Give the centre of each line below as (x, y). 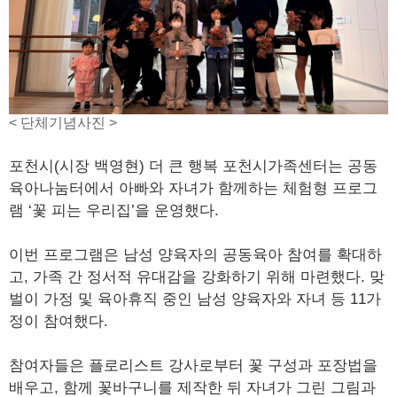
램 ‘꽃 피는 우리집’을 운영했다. (114, 210)
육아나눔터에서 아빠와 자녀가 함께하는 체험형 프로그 (193, 188)
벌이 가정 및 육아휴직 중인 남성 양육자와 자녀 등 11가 (195, 299)
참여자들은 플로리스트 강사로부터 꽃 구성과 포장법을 (193, 366)
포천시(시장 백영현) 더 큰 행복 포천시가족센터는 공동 (193, 166)
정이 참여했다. (58, 321)
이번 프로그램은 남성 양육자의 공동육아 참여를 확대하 (195, 255)
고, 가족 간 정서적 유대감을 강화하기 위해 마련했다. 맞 (197, 277)
